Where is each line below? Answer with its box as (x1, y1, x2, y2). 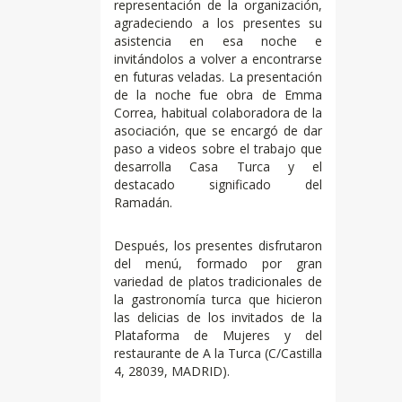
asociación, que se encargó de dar (114, 121, 322, 139)
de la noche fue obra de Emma (114, 85, 322, 103)
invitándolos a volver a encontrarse (114, 49, 322, 67)
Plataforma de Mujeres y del (114, 326, 322, 344)
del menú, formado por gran (114, 254, 322, 272)
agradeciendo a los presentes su (114, 13, 322, 31)
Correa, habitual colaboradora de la (114, 103, 322, 121)
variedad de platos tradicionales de (114, 272, 322, 290)
